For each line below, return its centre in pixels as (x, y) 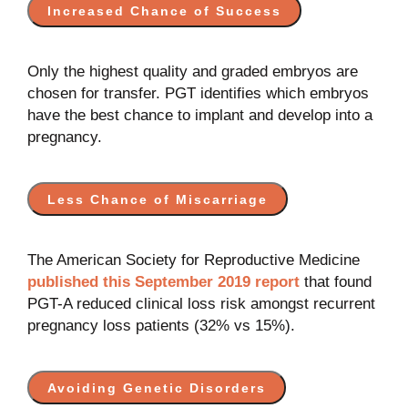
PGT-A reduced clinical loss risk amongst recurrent (201, 304)
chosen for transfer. (93, 93)
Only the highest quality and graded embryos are (192, 71)
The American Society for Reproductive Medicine (193, 260)
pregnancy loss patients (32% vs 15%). (161, 326)
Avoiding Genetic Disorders (156, 388)
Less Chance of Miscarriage (157, 199)
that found (335, 282)
